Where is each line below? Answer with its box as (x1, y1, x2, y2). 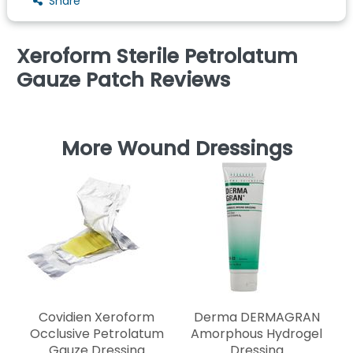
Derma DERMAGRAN (193, 307, 320, 326)
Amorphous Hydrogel (191, 324, 322, 343)
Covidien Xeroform (39, 307, 154, 326)
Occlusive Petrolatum (29, 324, 164, 343)
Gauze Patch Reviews (17, 65, 230, 94)
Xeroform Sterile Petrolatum (17, 42, 298, 70)
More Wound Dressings (61, 134, 292, 162)
